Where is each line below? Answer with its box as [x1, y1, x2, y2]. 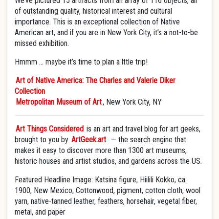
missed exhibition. [15, 39, 69, 48]
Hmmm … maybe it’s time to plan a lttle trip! [15, 57, 148, 66]
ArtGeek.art [71, 135, 106, 144]
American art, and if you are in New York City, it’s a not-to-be [15, 28, 198, 37]
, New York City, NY [103, 97, 162, 107]
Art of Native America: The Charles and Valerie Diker [16, 76, 175, 85]
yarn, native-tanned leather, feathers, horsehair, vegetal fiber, [15, 197, 197, 206]
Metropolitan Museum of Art [16, 97, 102, 107]
